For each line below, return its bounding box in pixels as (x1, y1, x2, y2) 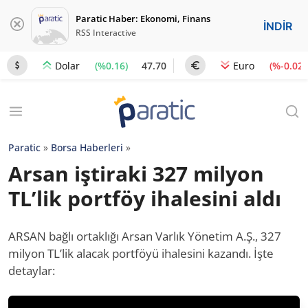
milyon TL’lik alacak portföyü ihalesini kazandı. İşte (8, 245, 274, 261)
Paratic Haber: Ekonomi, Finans (76, 12, 210, 25)
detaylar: (8, 263, 55, 278)
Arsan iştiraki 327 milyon (8, 159, 264, 188)
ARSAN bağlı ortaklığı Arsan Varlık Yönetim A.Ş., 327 (8, 228, 281, 244)
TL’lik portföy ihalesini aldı (8, 184, 281, 212)
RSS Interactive (76, 27, 136, 38)
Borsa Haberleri (51, 141, 123, 154)
